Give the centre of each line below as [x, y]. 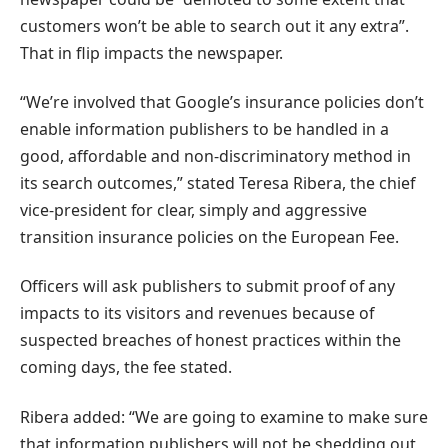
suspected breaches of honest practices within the [210, 340]
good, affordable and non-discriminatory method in [215, 156]
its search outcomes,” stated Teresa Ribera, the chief [217, 183]
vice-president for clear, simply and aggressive [193, 210]
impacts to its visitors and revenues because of [197, 313]
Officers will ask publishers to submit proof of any [207, 286]
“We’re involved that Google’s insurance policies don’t [222, 102]
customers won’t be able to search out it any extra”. [214, 25]
